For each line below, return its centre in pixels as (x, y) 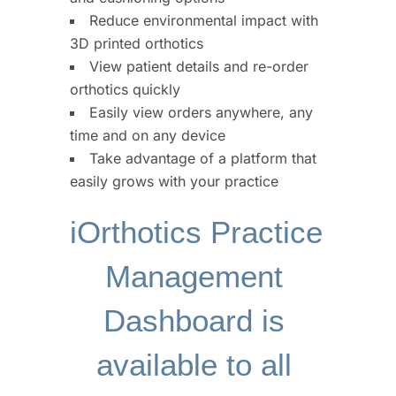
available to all (194, 364)
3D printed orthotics (137, 43)
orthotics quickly (125, 89)
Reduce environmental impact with (204, 20)
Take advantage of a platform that (203, 158)
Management (194, 276)
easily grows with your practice (174, 181)
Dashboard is (194, 320)
